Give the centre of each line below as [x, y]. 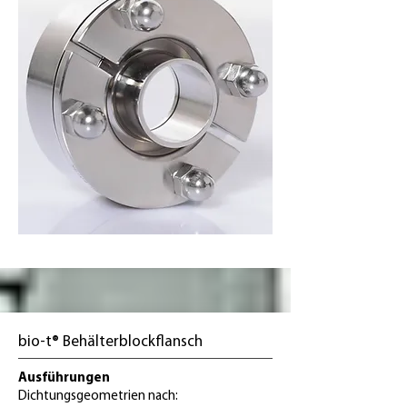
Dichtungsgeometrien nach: [98, 397]
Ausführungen [64, 378]
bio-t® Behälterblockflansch [110, 342]
